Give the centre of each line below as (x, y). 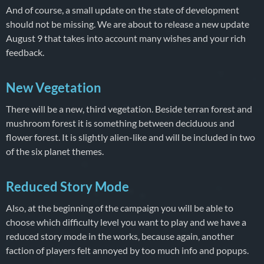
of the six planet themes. (55, 151)
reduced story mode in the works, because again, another (120, 236)
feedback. (25, 52)
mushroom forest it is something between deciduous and (120, 123)
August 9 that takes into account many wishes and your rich (126, 38)
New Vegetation (54, 87)
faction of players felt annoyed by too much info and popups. (127, 250)
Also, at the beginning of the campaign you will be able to (120, 207)
